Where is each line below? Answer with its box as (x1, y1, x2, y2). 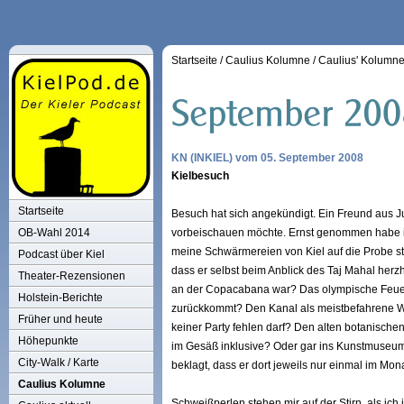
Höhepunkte (18, 335, 78, 347)
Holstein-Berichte (18, 291, 103, 304)
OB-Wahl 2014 (18, 226, 90, 239)
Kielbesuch (171, 170, 229, 182)
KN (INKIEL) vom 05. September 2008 (171, 151, 363, 164)
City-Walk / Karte (18, 356, 99, 369)
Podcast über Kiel (18, 248, 105, 261)
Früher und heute (18, 313, 103, 326)
